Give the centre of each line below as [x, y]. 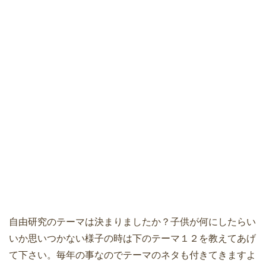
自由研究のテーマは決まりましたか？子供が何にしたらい [132, 221]
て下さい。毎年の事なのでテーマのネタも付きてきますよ [132, 255]
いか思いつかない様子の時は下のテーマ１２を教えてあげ [132, 238]
